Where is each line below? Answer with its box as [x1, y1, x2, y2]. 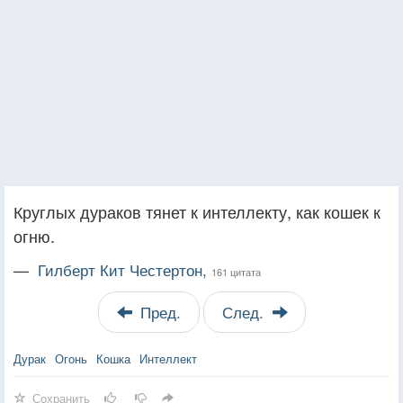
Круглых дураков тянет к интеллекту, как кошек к [13, 199, 381, 223]
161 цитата [211, 264, 261, 279]
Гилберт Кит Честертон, [38, 258, 211, 281]
